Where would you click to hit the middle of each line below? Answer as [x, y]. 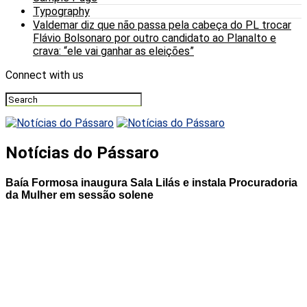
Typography [61, 11]
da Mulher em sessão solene [79, 195]
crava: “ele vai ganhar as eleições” [113, 51]
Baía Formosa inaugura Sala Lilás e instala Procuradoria [151, 183]
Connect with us [45, 75]
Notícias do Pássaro [82, 152]
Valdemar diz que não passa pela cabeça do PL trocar [162, 25]
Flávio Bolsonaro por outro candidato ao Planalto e [155, 38]
